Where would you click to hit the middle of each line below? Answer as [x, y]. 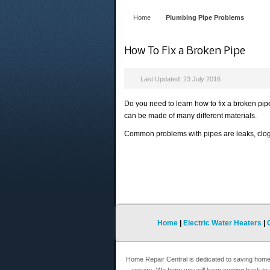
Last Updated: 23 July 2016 [181, 79]
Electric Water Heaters [222, 223]
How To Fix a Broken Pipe [185, 51]
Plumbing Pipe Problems [205, 17]
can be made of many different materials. [191, 116]
